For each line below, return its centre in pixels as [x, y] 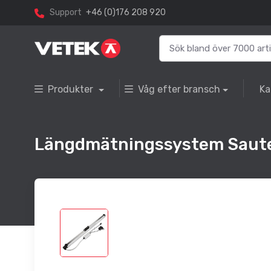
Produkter [72, 90]
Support [66, 13]
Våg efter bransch [179, 90]
